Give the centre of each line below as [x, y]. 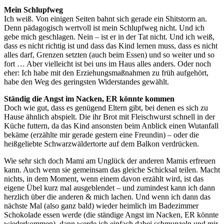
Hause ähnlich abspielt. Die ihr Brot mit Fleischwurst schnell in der [109, 116]
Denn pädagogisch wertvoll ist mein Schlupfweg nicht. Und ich [104, 27]
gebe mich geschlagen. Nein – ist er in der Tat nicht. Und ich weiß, [109, 36]
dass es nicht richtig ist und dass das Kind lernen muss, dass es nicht [111, 45]
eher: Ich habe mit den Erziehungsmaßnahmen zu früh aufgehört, [106, 72]
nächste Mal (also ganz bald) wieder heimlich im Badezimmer [101, 205]
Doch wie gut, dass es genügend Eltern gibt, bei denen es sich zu [106, 107]
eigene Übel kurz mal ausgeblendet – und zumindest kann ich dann [109, 187]
